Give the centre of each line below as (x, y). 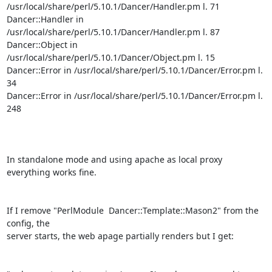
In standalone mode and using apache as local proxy (114, 159)
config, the (28, 223)
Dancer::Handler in (45, 19)
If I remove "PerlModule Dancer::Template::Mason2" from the (132, 210)
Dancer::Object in (42, 45)
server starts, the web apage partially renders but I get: (120, 236)
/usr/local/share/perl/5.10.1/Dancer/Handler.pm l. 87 (113, 32)
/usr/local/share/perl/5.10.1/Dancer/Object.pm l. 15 (110, 57)
